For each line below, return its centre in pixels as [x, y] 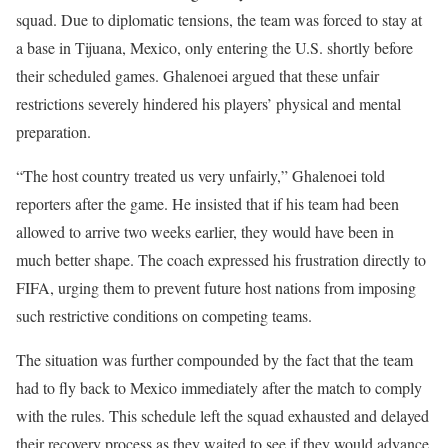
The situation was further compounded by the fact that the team [214, 359]
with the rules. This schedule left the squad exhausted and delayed [222, 415]
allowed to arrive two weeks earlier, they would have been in [205, 231]
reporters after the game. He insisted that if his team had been [207, 203]
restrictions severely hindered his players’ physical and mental [208, 103]
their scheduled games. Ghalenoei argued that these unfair [197, 75]
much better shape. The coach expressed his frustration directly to [221, 259]
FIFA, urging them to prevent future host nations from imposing [216, 287]
